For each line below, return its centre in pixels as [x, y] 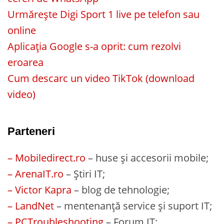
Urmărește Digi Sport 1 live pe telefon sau [103, 14]
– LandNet [31, 206]
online [22, 30]
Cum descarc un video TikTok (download [101, 78]
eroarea [25, 62]
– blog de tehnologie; [120, 190]
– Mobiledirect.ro [46, 158]
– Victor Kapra [39, 190]
